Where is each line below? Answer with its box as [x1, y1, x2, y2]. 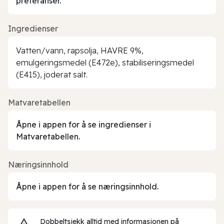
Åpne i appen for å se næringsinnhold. [16, 181, 158, 191]
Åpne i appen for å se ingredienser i [16, 119, 151, 129]
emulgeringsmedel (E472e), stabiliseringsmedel [16, 57, 194, 67]
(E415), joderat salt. [16, 69, 87, 79]
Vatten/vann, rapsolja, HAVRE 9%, [16, 45, 143, 55]
